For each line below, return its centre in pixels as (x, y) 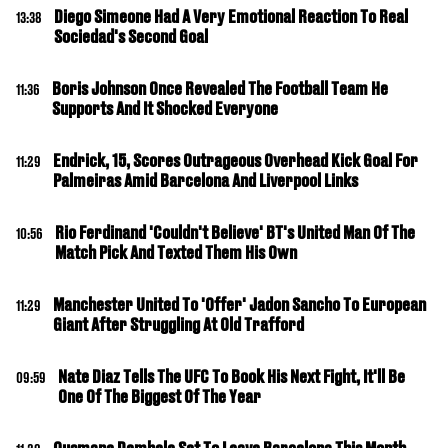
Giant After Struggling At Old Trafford (178, 324)
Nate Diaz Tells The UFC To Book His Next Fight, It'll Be (231, 376)
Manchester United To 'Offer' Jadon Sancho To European (239, 304)
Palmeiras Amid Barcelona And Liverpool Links (205, 180)
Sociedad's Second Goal (131, 36)
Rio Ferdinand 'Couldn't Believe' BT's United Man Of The (235, 232)
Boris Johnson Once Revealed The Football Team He (220, 88)
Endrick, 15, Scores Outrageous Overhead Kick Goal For (235, 160)
